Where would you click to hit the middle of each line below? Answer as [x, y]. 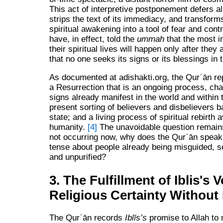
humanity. [68, 127]
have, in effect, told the [93, 39]
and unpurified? [77, 157]
